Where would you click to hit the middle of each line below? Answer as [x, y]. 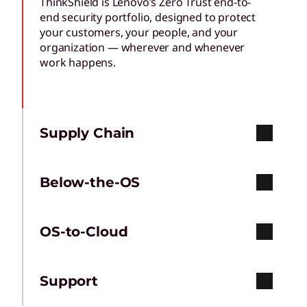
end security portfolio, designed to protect [148, 17]
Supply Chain [87, 133]
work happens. [78, 63]
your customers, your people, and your [139, 33]
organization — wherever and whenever [143, 48]
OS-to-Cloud [84, 232]
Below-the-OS [90, 183]
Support [69, 281]
